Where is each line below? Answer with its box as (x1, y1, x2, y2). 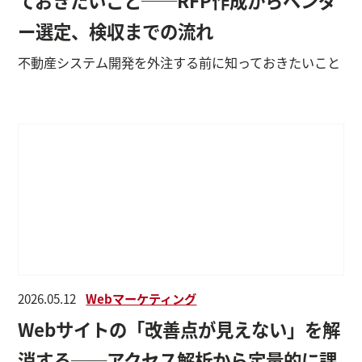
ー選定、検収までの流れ (18, 17, 214, 44)
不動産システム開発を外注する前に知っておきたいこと (18, 52, 341, 72)
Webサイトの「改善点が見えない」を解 (18, 315, 341, 342)
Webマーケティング (86, 288, 197, 307)
